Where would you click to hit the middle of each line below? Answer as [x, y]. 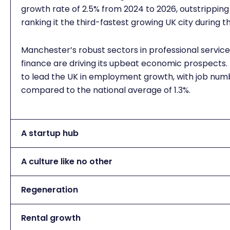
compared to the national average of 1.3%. [106, 90]
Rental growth [51, 218]
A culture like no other [67, 161]
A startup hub [50, 133]
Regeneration [50, 189]
